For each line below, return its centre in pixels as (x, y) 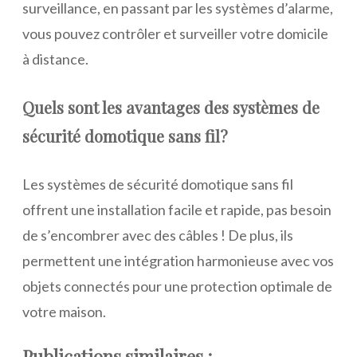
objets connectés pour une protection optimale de (177, 286)
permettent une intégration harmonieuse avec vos (178, 261)
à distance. (55, 59)
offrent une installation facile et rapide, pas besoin (177, 210)
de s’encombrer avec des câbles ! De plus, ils (158, 235)
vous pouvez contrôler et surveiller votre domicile (175, 33)
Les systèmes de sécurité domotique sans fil (158, 184)
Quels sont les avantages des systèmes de (171, 107)
